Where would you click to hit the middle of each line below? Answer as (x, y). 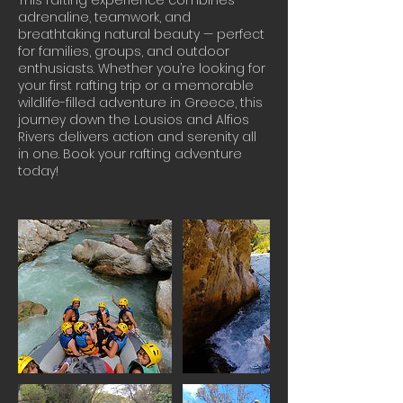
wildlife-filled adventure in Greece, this (140, 103)
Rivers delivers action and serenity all (137, 137)
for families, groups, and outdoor (124, 51)
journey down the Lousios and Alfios (134, 120)
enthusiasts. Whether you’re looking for (142, 68)
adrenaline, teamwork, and (104, 17)
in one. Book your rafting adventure (130, 154)
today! (38, 171)
